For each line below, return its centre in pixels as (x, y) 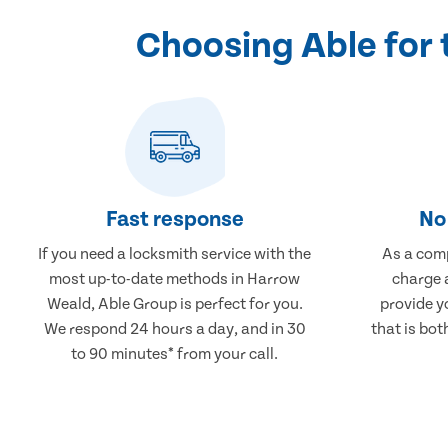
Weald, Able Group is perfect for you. (174, 303)
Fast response (174, 219)
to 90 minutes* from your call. (175, 353)
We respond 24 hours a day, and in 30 (174, 328)
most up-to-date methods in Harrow (175, 278)
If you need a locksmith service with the (175, 253)
